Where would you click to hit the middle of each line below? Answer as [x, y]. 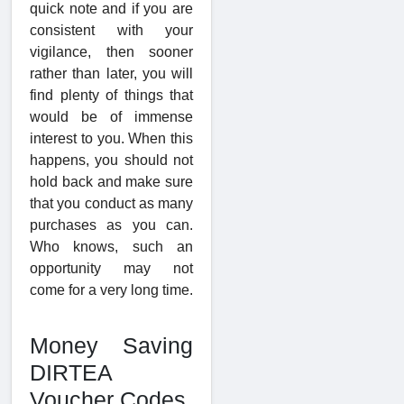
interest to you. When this [111, 139]
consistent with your [111, 31]
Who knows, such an [111, 247]
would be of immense [111, 117]
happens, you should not [111, 161]
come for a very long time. [111, 290]
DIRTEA [71, 373]
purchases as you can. [111, 225]
